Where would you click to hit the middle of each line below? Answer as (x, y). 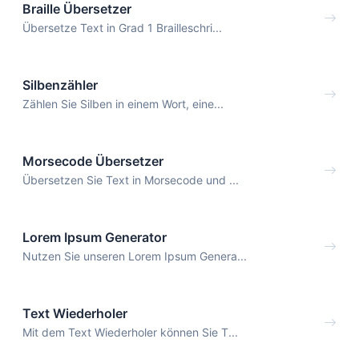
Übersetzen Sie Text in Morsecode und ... (131, 179)
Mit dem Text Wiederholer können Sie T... (130, 332)
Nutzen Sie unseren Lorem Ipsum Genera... (135, 256)
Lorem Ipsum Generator (95, 237)
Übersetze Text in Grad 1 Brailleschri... (122, 28)
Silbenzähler (60, 85)
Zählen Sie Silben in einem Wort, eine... (123, 104)
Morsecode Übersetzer (93, 161)
